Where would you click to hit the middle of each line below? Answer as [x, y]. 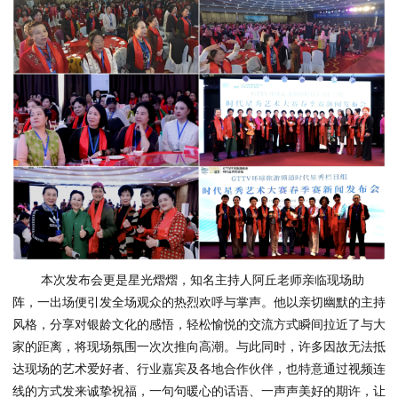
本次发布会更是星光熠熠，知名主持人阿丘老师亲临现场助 [203, 280]
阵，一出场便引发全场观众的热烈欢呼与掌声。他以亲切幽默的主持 [199, 302]
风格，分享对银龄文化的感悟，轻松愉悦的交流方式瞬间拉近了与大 [199, 325]
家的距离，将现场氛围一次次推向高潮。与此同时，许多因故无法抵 [199, 347]
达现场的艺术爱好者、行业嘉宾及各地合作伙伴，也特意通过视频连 [199, 369]
